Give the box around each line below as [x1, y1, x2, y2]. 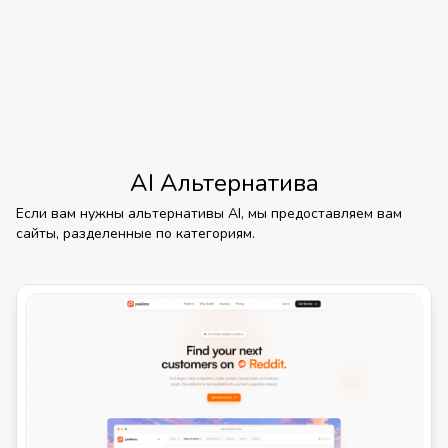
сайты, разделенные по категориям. [16, 224, 255, 243]
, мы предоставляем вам [241, 204, 402, 223]
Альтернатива [159, 167, 319, 199]
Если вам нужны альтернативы [16, 204, 228, 223]
